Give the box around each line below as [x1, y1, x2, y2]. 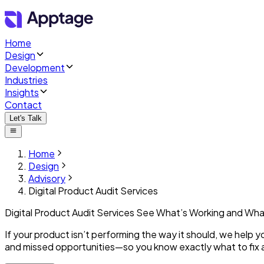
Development [5, 61, 65, 74]
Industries [5, 74, 48, 86]
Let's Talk [9, 114, 42, 123]
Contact [5, 98, 42, 111]
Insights [5, 86, 39, 98]
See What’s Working [136, 206, 226, 219]
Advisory [28, 172, 65, 184]
